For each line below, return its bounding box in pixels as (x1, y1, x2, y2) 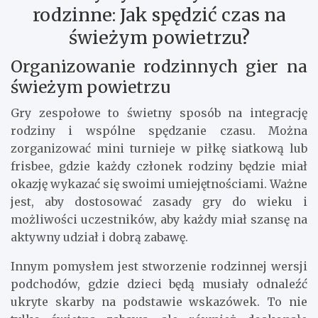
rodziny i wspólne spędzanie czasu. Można (11, 124, 307, 138)
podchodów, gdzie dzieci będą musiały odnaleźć (11, 277, 307, 292)
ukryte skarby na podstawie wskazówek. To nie (11, 295, 307, 309)
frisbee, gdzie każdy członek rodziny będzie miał (11, 159, 307, 174)
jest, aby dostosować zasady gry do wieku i (11, 194, 307, 209)
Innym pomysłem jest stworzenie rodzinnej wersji (11, 259, 307, 274)
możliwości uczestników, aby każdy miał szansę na (11, 212, 307, 227)
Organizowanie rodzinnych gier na (11, 56, 307, 77)
